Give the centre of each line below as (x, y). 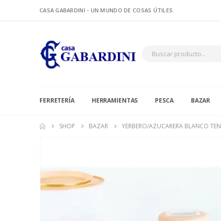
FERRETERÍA (57, 101)
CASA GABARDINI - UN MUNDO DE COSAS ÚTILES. (107, 10)
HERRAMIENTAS (115, 101)
